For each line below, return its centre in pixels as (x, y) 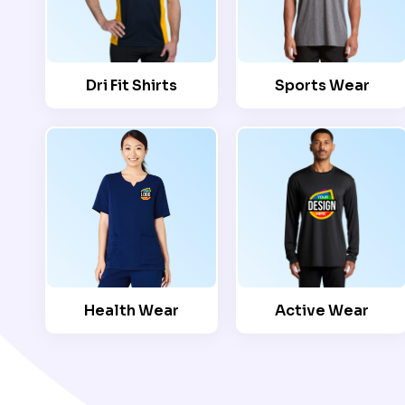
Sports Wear (322, 86)
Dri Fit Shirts (131, 86)
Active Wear (322, 311)
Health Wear (131, 311)
